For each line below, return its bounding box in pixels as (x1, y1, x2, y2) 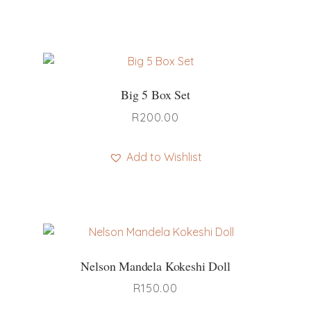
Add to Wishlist (126, 150, 202, 165)
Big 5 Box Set (121, 86, 190, 103)
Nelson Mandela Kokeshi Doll (81, 257, 230, 274)
